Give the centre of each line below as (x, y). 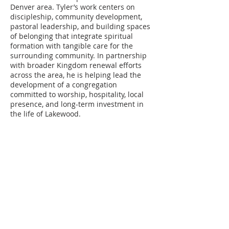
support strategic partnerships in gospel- (81, 206)
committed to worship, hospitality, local (77, 94)
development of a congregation (64, 85)
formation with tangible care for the (72, 46)
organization (32, 196)
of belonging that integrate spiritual (72, 36)
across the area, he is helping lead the (76, 75)
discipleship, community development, (76, 17)
